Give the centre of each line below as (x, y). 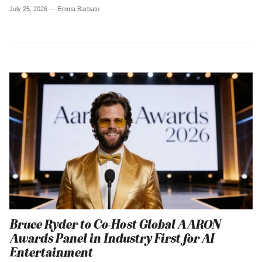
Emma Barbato (78, 9)
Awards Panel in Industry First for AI (112, 238)
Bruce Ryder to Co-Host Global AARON (115, 224)
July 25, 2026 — (33, 9)
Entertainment (51, 252)
